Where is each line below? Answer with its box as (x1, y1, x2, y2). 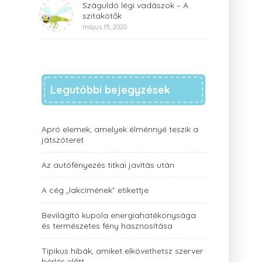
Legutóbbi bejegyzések (50, 83, 170, 96)
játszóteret (42, 135, 84, 145)
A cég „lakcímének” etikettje (42, 185, 149, 195)
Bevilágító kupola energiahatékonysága (42, 210, 196, 220)
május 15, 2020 (82, 23, 127, 31)
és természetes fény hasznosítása (42, 220, 173, 231)
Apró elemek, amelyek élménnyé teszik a (42, 124, 198, 135)
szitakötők (82, 11, 122, 21)
